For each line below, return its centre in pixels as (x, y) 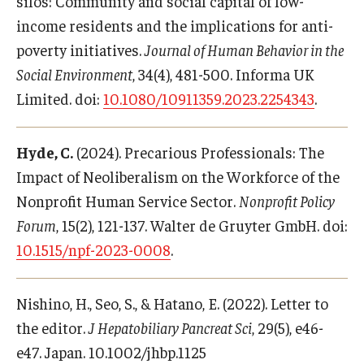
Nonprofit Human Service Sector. (128, 201)
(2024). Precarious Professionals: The (199, 152)
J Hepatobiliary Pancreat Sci (170, 327)
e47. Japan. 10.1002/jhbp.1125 (111, 352)
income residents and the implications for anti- (175, 25)
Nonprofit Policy (287, 201)
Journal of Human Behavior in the (244, 50)
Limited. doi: (60, 98)
